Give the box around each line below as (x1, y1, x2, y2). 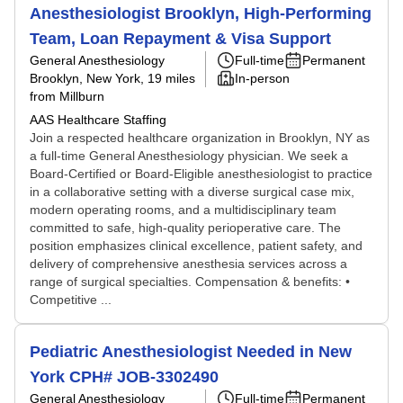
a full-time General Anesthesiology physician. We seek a (30, 148, 348, 163)
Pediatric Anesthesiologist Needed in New (30, 343, 352, 361)
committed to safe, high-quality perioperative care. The (30, 220, 341, 235)
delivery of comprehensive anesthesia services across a (30, 256, 347, 271)
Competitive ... (30, 292, 112, 307)
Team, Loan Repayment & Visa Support (30, 30, 331, 48)
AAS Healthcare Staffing (30, 112, 166, 127)
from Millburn (30, 89, 104, 103)
